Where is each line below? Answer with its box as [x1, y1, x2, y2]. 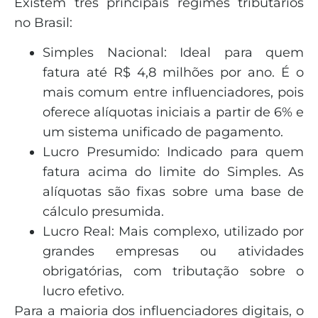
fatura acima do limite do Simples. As [43, 163, 304, 180]
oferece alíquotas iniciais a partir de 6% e [43, 104, 304, 120]
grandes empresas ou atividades [43, 243, 304, 259]
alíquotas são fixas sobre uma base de [43, 183, 304, 199]
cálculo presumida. [43, 203, 164, 219]
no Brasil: [14, 14, 72, 31]
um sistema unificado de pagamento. [43, 124, 283, 140]
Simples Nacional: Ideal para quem [43, 44, 304, 60]
